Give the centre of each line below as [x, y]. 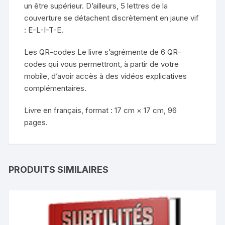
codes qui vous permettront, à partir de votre [102, 64]
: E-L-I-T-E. [44, 30]
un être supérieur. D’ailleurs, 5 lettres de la [96, 6]
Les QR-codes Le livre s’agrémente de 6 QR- [103, 52]
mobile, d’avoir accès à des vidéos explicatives [106, 76]
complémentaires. [55, 88]
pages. [36, 123]
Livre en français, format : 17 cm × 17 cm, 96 [101, 110]
